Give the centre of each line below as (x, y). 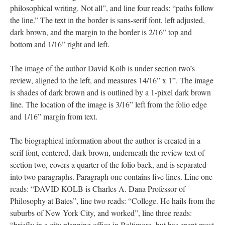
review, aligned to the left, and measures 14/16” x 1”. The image (112, 80)
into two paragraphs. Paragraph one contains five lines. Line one (111, 177)
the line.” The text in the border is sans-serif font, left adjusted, (107, 20)
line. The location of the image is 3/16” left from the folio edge (108, 104)
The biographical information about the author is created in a (105, 140)
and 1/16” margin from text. (54, 116)
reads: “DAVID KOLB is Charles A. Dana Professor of (98, 189)
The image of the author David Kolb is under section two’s (102, 68)
